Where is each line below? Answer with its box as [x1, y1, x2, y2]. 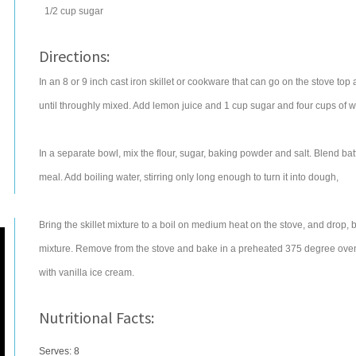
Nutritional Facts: [39, 308, 154, 327]
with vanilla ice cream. [39, 267, 134, 278]
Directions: [39, 46, 110, 66]
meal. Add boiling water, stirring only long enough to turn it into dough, [39, 172, 339, 183]
